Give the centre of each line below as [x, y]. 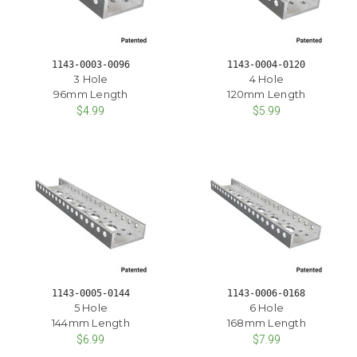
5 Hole [90, 308]
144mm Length [90, 323]
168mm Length [266, 323]
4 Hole [266, 78]
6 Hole [266, 308]
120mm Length [267, 94]
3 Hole [91, 78]
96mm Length [90, 94]
